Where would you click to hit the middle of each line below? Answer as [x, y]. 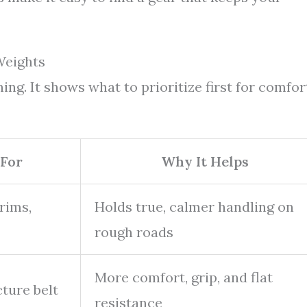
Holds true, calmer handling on [194, 206]
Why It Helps [205, 161]
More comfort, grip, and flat [184, 277]
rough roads [134, 232]
